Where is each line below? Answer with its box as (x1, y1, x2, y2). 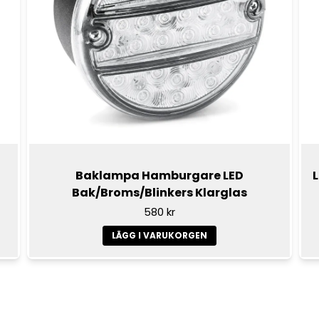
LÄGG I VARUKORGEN (111, 229, 207, 242)
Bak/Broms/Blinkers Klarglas (71, 184, 247, 201)
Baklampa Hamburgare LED (75, 167, 244, 184)
